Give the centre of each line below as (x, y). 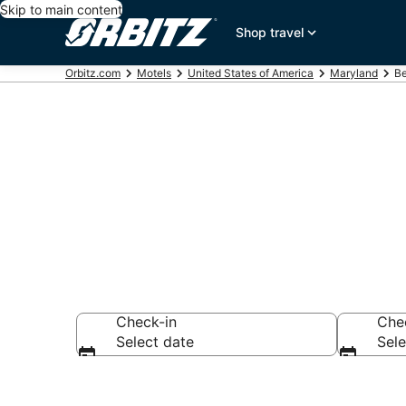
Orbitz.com (93, 73)
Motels (154, 73)
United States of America (251, 73)
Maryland (354, 73)
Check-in (146, 322)
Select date (155, 342)
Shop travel (270, 32)
